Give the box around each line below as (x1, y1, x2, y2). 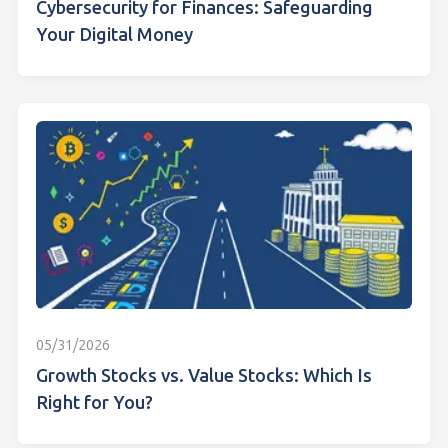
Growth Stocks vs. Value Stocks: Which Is (36, 365, 372, 388)
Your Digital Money (36, 24, 193, 47)
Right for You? (36, 392, 153, 415)
